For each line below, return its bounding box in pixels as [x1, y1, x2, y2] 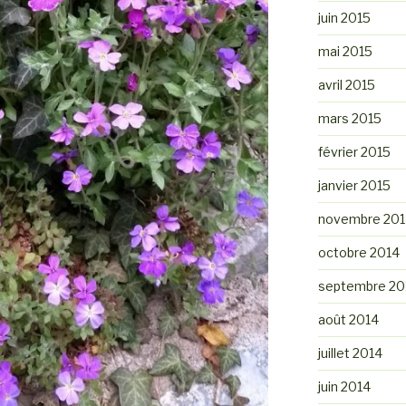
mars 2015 [317, 110, 382, 126]
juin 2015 [317, 9, 371, 25]
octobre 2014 [317, 244, 400, 260]
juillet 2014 [317, 344, 382, 361]
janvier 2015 [317, 177, 391, 193]
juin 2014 [317, 378, 371, 394]
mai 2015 [317, 43, 372, 59]
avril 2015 [317, 76, 375, 92]
